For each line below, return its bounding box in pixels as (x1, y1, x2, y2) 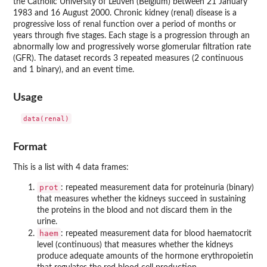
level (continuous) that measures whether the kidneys (37, 240, 233, 249)
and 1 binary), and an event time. (13, 66, 134, 74)
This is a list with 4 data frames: (13, 163, 129, 172)
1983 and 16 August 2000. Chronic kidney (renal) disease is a (13, 9, 237, 17)
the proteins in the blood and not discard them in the (37, 206, 232, 215)
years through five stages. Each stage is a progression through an (13, 32, 250, 40)
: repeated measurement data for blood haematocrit (61, 229, 252, 238)
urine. (37, 217, 57, 226)
